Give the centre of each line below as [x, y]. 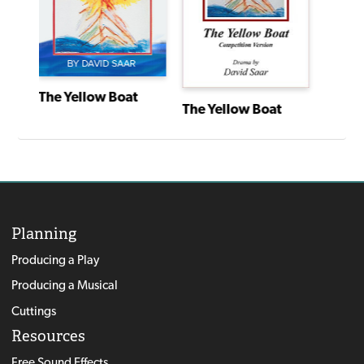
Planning [43, 234]
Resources [48, 336]
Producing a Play [55, 259]
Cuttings [33, 310]
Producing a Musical [64, 285]
